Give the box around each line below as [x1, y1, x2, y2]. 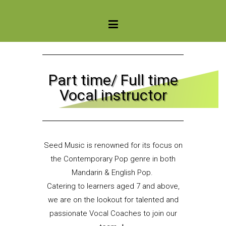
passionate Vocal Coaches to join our [49, 208, 177, 218]
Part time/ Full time [48, 71, 178, 89]
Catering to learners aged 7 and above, [46, 181, 180, 191]
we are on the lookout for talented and [47, 195, 179, 204]
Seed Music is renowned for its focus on [43, 140, 183, 150]
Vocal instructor [59, 86, 167, 104]
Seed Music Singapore [113, 8, 214, 20]
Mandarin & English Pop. [71, 167, 155, 177]
